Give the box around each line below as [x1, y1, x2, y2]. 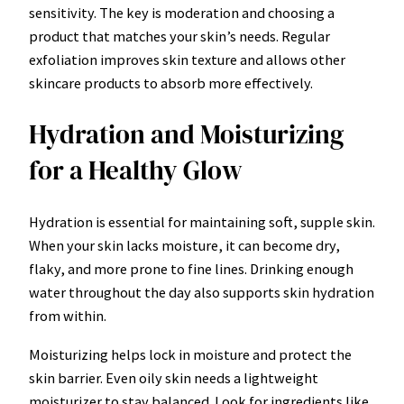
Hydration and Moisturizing [29, 116, 344, 153]
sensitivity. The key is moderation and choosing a [29, 4, 335, 22]
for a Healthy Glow [29, 152, 243, 189]
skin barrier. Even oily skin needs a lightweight [29, 368, 318, 387]
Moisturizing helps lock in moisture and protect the [29, 344, 352, 363]
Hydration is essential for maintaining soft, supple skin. [29, 213, 375, 232]
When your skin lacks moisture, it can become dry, [29, 236, 340, 255]
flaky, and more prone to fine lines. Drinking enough [29, 260, 353, 279]
